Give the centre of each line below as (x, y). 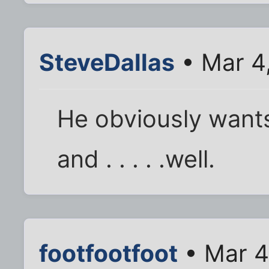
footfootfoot (108, 253)
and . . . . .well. (136, 159)
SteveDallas (107, 62)
